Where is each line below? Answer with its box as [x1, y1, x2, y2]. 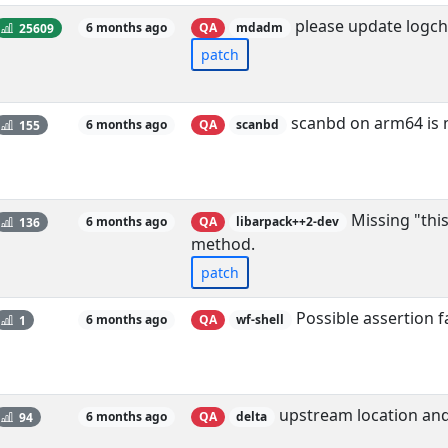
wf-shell [236, 311, 285, 329]
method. [191, 233, 255, 256]
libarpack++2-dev [236, 213, 340, 231]
